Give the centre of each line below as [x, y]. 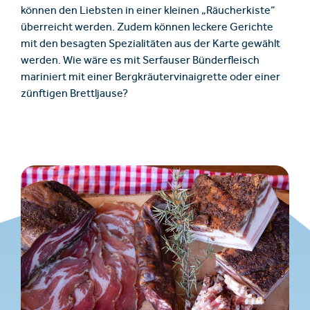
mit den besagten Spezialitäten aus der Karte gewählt [151, 45]
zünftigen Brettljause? [74, 94]
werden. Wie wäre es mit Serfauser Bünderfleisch [140, 61]
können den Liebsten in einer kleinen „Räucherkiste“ [148, 11]
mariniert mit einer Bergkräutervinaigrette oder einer [151, 78]
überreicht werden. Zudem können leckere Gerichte [147, 28]
